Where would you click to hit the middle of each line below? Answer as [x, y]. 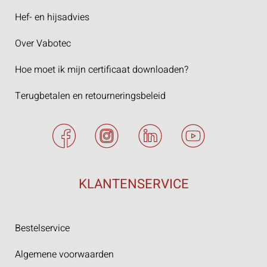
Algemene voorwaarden [64, 254]
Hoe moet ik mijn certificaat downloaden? [102, 69]
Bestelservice [42, 228]
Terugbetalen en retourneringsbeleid [90, 96]
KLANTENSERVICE [133, 184]
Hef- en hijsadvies [52, 17]
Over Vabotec [43, 43]
